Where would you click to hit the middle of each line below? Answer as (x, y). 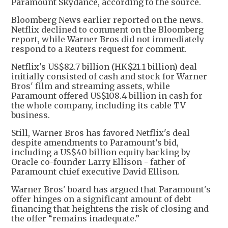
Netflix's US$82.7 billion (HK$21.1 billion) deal (104, 67)
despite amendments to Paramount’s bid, (95, 143)
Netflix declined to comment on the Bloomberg (107, 30)
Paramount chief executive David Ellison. (95, 172)
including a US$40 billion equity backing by (101, 152)
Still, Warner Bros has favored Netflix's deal (101, 133)
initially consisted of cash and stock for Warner (109, 77)
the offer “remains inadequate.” (75, 219)
